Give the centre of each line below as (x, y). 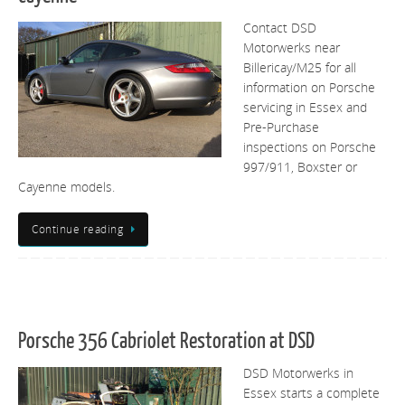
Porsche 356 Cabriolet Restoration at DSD (166, 342)
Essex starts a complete (311, 394)
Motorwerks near (292, 48)
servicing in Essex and (305, 108)
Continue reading (77, 229)
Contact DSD (280, 28)
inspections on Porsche (310, 148)
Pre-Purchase (281, 128)
